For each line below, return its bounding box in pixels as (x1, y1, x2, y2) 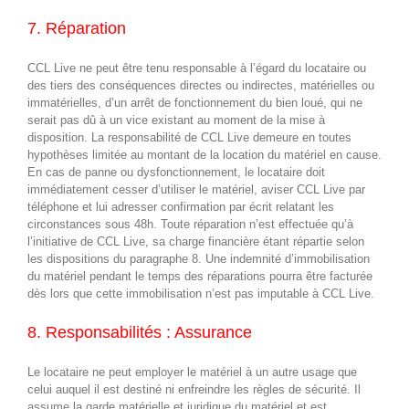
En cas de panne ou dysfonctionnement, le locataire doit (27, 164, 325, 179)
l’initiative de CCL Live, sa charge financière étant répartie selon (27, 234, 364, 248)
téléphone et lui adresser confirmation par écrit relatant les (27, 199, 334, 214)
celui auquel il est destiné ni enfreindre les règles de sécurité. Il (27, 382, 361, 396)
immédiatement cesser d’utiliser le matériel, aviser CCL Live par (27, 182, 365, 196)
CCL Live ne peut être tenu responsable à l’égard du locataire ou (27, 60, 366, 75)
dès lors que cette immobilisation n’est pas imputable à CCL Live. (27, 286, 374, 300)
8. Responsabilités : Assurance (27, 322, 252, 341)
